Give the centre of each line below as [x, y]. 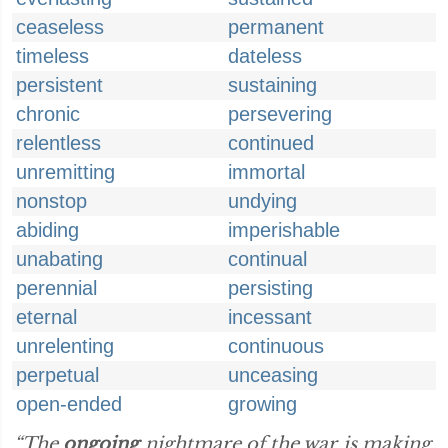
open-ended [69, 404]
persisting [270, 288]
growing [262, 404]
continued [271, 143]
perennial [56, 288]
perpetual [57, 375]
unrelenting [65, 346]
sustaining [272, 85]
